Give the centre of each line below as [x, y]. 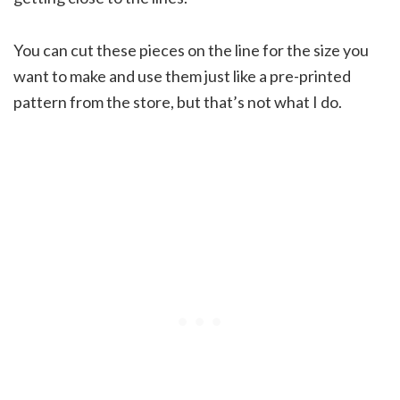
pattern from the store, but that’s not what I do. [178, 101]
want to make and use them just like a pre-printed [182, 75]
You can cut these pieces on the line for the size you [191, 50]
